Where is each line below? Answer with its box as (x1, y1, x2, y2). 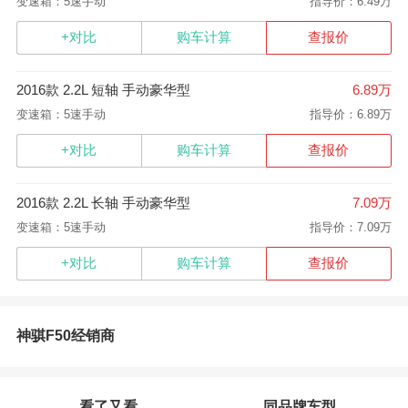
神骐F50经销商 (15, 328, 115, 344)
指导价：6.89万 (310, 107, 393, 121)
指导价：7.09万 (310, 219, 393, 234)
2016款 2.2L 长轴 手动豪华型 (15, 195, 190, 211)
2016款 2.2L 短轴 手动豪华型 (15, 82, 190, 98)
